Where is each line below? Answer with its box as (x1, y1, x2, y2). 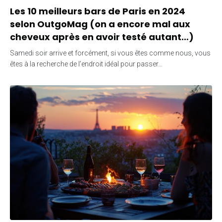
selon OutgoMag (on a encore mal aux (10, 17, 190, 30)
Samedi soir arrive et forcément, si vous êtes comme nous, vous (10, 49, 211, 57)
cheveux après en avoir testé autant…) (10, 30, 194, 43)
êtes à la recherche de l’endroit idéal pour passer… (10, 59, 163, 68)
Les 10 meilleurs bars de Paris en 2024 (10, 4, 185, 17)
